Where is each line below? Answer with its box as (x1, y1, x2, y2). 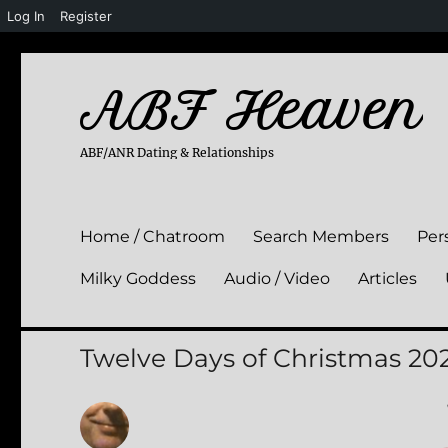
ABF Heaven (80, 81, 424, 141)
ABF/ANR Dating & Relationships (80, 145, 275, 161)
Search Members (253, 226, 390, 246)
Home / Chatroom (80, 226, 226, 246)
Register (60, 8, 112, 24)
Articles (358, 268, 418, 288)
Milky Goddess (80, 268, 197, 288)
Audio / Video (224, 268, 331, 288)
